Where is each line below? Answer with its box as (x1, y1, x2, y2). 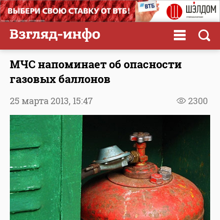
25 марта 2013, (10, 94, 73, 107)
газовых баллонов (10, 71, 110, 86)
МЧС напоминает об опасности (10, 56, 182, 71)
